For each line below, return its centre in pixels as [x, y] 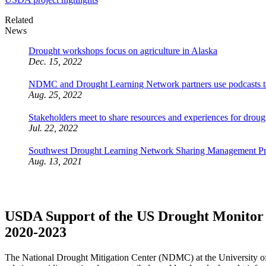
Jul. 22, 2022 [53, 128]
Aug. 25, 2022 [55, 95]
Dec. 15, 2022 [55, 62]
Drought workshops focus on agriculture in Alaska [123, 51]
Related [19, 20]
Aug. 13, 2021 [55, 161]
